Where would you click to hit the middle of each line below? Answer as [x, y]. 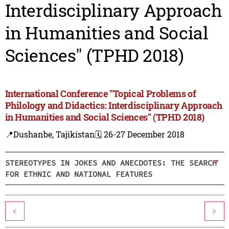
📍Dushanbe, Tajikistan [50, 134]
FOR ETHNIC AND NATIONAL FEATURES [78, 174]
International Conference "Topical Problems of [100, 94]
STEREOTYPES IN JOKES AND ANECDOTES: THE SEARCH [111, 163]
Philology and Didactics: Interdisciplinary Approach [114, 106]
